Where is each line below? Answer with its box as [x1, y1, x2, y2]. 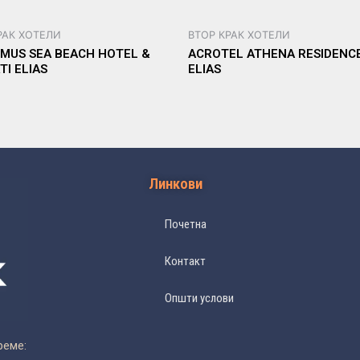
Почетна [164, 216, 207, 231]
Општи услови [164, 290, 234, 305]
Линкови [148, 174, 202, 193]
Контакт [164, 253, 206, 268]
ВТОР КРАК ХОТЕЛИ [188, 28, 290, 41]
